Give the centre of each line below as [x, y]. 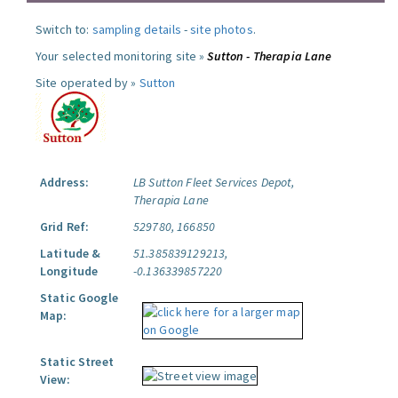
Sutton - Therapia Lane [270, 56]
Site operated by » [88, 83]
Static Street [77, 362]
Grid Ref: [65, 227]
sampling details [136, 29]
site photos [222, 29]
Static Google [79, 298]
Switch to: [64, 29]
